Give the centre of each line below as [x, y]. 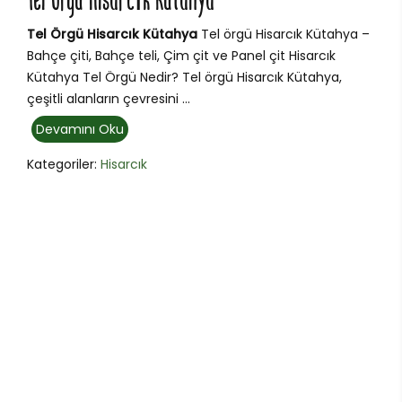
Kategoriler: [64, 165]
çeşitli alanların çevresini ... [109, 99]
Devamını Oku [80, 130]
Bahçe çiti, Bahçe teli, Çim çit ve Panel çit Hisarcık [181, 56]
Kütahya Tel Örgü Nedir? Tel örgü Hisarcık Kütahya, [184, 78]
